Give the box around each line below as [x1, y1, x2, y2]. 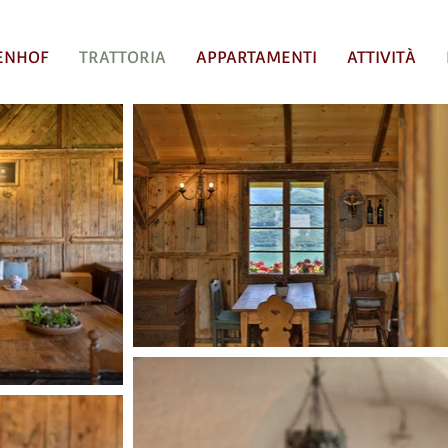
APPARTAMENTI [196, 48, 317, 67]
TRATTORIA [79, 48, 166, 67]
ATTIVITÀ [347, 48, 416, 67]
